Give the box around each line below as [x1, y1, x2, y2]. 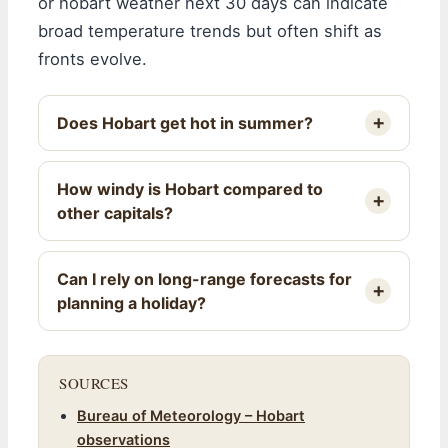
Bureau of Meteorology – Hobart [77, 406, 305, 425]
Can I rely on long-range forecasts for [57, 268, 352, 289]
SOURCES [59, 372, 129, 393]
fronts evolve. [38, 48, 147, 69]
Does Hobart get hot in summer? [57, 112, 313, 133]
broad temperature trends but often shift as [38, 20, 382, 41]
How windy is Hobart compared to [57, 178, 323, 199]
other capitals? [57, 202, 173, 223]
